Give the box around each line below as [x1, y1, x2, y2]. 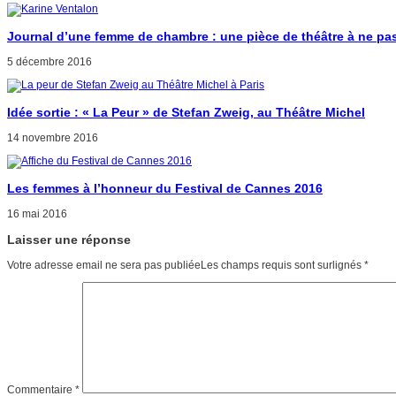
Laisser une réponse [7, 232, 131, 247]
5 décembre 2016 [7, 55, 92, 68]
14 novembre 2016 [7, 131, 98, 144]
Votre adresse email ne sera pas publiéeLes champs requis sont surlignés [7, 259, 364, 272]
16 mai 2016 [7, 208, 67, 220]
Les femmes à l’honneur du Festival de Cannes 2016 [7, 180, 323, 195]
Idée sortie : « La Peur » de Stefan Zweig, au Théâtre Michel [7, 104, 365, 119]
